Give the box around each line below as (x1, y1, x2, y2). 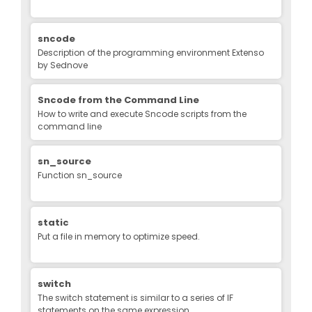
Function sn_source (38, 169, 122, 181)
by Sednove (38, 58, 88, 71)
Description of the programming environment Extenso (38, 46, 264, 58)
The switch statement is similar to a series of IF (38, 291, 233, 304)
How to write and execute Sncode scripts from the (38, 107, 247, 120)
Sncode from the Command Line (38, 93, 199, 107)
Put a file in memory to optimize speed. (38, 230, 200, 242)
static (38, 215, 69, 229)
